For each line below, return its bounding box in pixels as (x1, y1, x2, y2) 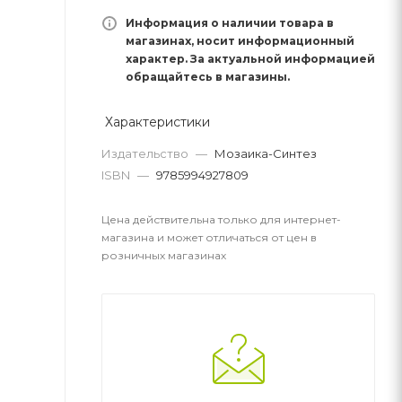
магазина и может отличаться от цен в (101, 230, 317, 244)
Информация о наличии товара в (126, 15, 334, 30)
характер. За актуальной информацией (126, 51, 375, 66)
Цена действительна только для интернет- (101, 212, 341, 226)
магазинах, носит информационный (126, 33, 354, 48)
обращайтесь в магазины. (126, 69, 290, 83)
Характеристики (101, 113, 210, 130)
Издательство (101, 145, 191, 161)
